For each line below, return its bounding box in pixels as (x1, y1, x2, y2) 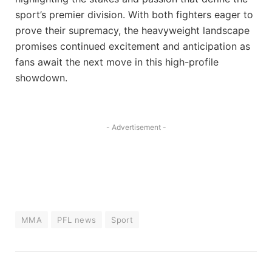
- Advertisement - (106, 123, 166, 132)
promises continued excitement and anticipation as (15, 40, 250, 53)
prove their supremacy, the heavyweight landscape (15, 24, 250, 37)
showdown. (15, 72, 67, 84)
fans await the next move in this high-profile (15, 56, 219, 69)
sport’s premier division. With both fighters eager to (15, 8, 253, 21)
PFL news (57, 215, 97, 225)
